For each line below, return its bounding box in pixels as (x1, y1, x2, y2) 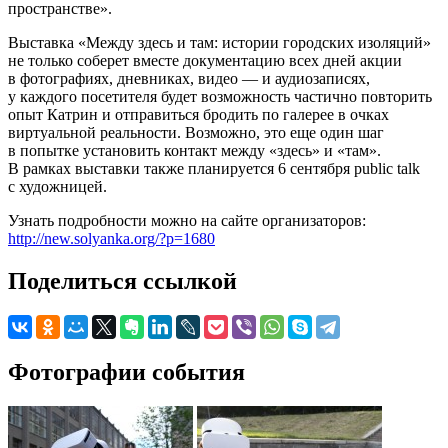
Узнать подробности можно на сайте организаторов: (8, 211, 366, 229)
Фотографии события (8, 358, 245, 385)
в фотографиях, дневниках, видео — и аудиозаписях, (8, 69, 370, 87)
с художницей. (8, 177, 107, 195)
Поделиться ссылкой (8, 267, 237, 294)
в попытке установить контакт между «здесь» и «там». (8, 141, 381, 159)
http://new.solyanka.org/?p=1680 (8, 229, 215, 247)
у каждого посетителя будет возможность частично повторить (8, 87, 432, 105)
